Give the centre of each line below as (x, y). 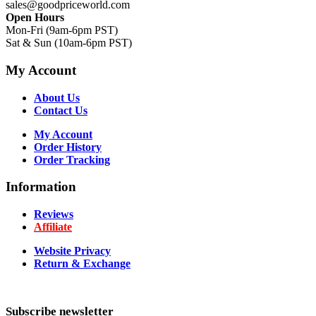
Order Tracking (72, 159)
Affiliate (53, 226)
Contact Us (61, 110)
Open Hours (35, 18)
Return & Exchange (82, 263)
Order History (68, 147)
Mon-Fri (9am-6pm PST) (62, 30)
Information (41, 187)
